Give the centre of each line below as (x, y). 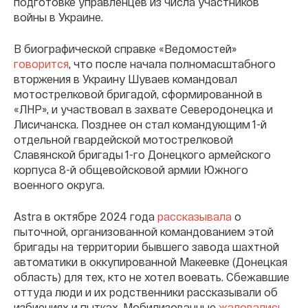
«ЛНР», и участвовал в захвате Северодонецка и (143, 109)
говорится (41, 64)
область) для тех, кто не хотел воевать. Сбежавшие (152, 277)
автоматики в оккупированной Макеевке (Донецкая (151, 262)
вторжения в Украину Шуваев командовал (125, 79)
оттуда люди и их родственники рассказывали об (146, 292)
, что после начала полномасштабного (172, 64)
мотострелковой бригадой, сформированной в (138, 94)
